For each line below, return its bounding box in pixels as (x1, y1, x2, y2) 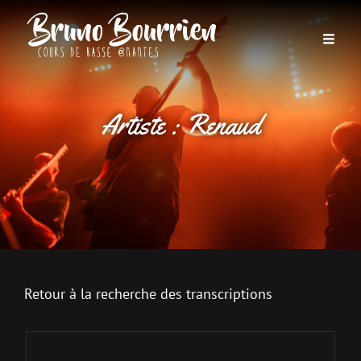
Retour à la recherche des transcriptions (24, 284, 272, 303)
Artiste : (101, 107, 185, 142)
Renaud (185, 107, 260, 142)
